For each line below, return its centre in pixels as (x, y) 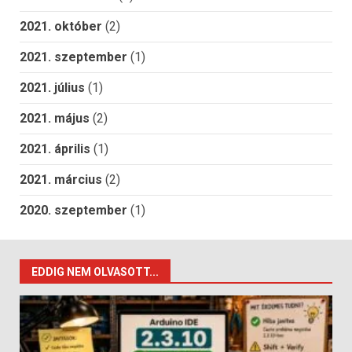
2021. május (55, 119)
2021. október (61, 27)
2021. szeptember (73, 57)
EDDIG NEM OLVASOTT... (95, 272)
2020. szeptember (73, 211)
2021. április (55, 149)
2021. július (52, 88)
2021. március (61, 180)
